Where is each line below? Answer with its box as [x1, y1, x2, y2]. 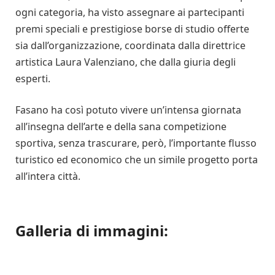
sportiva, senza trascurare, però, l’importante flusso [15, 136, 257, 150]
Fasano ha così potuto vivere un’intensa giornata [15, 103, 241, 117]
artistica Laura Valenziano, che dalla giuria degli [15, 55, 236, 69]
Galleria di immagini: [15, 220, 168, 241]
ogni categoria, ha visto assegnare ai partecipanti [15, 5, 244, 19]
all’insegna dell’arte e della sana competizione [15, 120, 227, 134]
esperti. [15, 71, 50, 85]
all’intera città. [15, 169, 80, 184]
